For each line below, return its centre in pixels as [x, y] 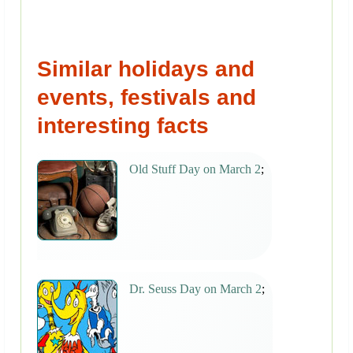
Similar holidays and [146, 69]
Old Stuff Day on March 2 [195, 169]
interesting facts [123, 126]
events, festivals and [147, 98]
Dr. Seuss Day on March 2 [195, 289]
